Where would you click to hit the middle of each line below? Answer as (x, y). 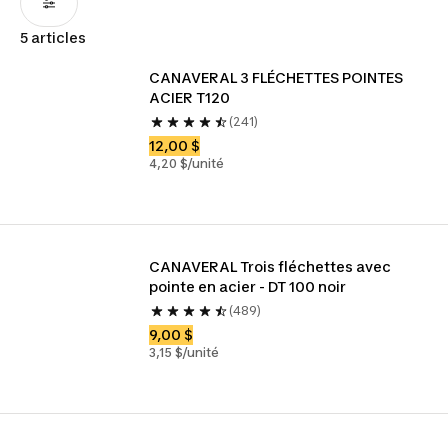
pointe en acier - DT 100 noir (248, 286)
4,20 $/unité (187, 163)
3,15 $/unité (184, 352)
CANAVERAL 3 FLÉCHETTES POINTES (276, 77)
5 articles (53, 37)
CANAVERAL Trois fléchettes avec (270, 266)
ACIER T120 (190, 97)
